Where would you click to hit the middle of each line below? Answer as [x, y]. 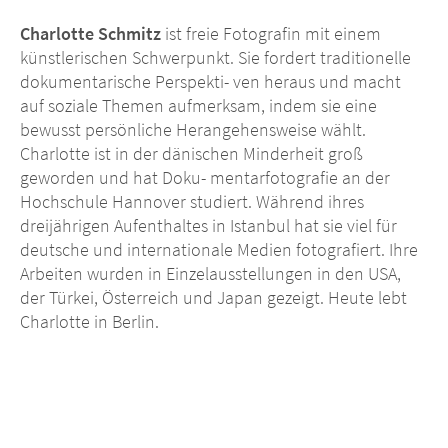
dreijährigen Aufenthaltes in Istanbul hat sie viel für [208, 226]
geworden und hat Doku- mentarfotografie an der [205, 178]
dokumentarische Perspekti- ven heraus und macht [210, 82]
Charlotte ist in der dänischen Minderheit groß [191, 154]
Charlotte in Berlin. [89, 322]
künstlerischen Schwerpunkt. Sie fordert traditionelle [215, 58]
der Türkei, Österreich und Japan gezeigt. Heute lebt [213, 298]
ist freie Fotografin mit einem [271, 34]
